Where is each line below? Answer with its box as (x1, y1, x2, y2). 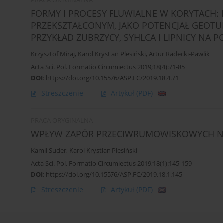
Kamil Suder (31, 146, 66, 155)
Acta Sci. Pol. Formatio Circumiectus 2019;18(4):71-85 (31, 62, 185, 72)
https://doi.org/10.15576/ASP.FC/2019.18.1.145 (46, 170, 182, 179)
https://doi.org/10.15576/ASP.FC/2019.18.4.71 (46, 73, 179, 83)
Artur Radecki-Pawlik (149, 50, 210, 59)
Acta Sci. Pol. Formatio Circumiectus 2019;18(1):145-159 (31, 159, 192, 168)
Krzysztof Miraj (31, 50, 75, 59)
